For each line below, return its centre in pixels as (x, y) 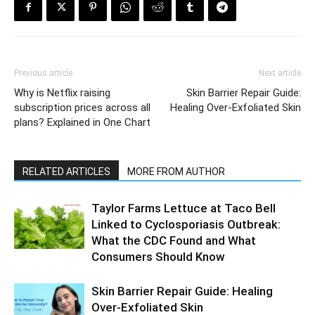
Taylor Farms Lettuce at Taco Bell (184, 208)
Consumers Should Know (158, 257)
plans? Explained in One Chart (82, 122)
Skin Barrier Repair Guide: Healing (182, 291)
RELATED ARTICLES (66, 172)
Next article (280, 73)
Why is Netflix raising (62, 93)
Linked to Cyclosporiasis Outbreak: (186, 224)
